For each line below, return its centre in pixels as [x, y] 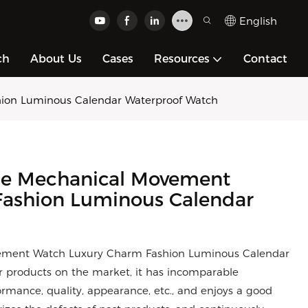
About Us [56, 59]
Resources [182, 59]
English [258, 21]
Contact [265, 59]
